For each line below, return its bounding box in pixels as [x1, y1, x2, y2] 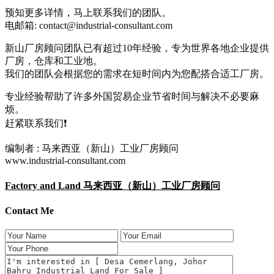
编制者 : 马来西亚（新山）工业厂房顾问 [5, 143, 179, 154]
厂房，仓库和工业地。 [5, 56, 103, 67]
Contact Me [5, 205, 54, 216]
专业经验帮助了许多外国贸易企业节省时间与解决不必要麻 [5, 91, 259, 102]
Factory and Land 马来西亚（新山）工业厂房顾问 [5, 180, 220, 191]
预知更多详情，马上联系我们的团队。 [5, 7, 171, 18]
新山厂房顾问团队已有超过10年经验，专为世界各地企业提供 [5, 43, 269, 54]
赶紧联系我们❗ [5, 118, 67, 129]
